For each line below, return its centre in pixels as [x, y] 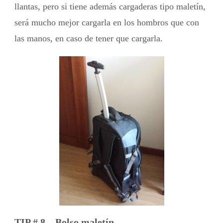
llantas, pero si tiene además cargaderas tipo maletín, [110, 6]
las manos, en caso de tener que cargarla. [89, 38]
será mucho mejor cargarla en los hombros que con [107, 22]
